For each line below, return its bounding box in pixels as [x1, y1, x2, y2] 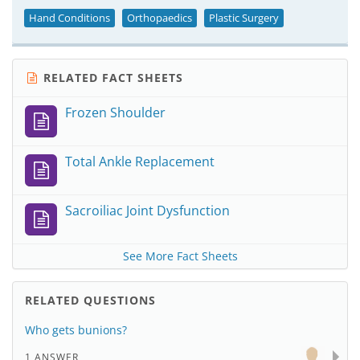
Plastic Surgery [209, 10, 279, 25]
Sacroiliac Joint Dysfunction [65, 202, 230, 219]
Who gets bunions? [25, 322, 127, 337]
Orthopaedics [127, 10, 192, 25]
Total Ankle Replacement [65, 153, 215, 170]
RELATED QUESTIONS [25, 292, 156, 308]
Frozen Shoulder [65, 104, 166, 121]
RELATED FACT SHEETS [39, 70, 183, 85]
